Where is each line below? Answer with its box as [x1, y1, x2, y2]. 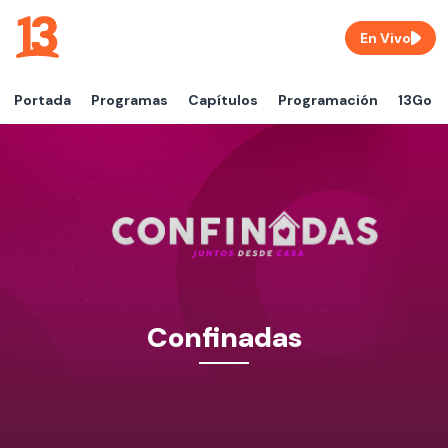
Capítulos [188, 91, 258, 109]
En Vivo [360, 29, 411, 47]
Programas [91, 91, 168, 109]
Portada [14, 91, 71, 109]
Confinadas [146, 319, 302, 356]
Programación [278, 91, 378, 109]
